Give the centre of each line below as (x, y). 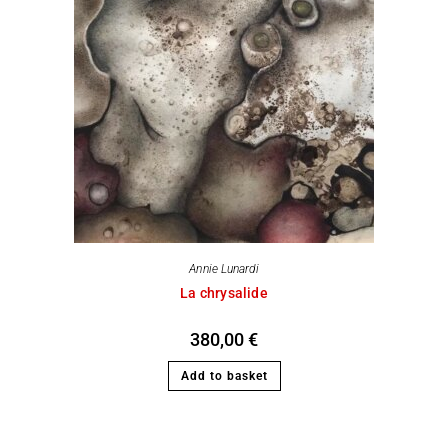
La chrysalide (224, 292)
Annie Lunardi (224, 268)
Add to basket (224, 375)
